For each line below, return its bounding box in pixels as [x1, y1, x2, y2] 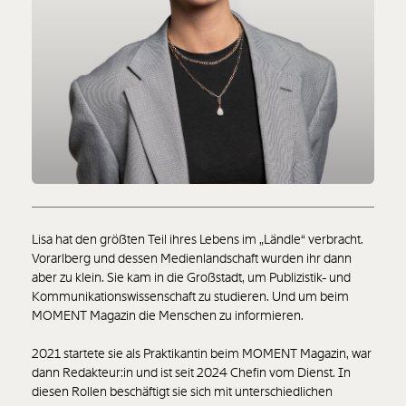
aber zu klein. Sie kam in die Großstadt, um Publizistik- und [32, 269, 351, 286]
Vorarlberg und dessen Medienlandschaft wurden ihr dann [32, 250, 352, 267]
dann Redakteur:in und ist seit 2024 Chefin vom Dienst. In [32, 364, 351, 382]
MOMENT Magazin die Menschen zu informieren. [32, 307, 304, 324]
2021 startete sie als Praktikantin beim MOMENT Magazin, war [32, 345, 372, 362]
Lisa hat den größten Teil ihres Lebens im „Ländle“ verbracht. [32, 231, 363, 248]
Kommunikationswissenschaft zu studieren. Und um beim [32, 288, 349, 305]
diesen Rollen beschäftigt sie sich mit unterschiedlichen [32, 383, 333, 401]
